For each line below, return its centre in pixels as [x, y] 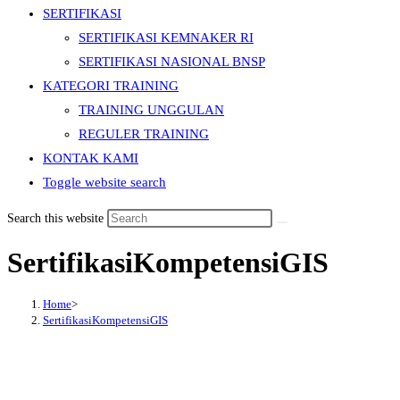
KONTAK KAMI [91, 158]
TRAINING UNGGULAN [151, 110]
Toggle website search [104, 182]
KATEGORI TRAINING [111, 86]
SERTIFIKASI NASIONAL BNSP [172, 62]
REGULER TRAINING [144, 134]
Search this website [57, 218]
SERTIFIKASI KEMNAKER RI [166, 37]
